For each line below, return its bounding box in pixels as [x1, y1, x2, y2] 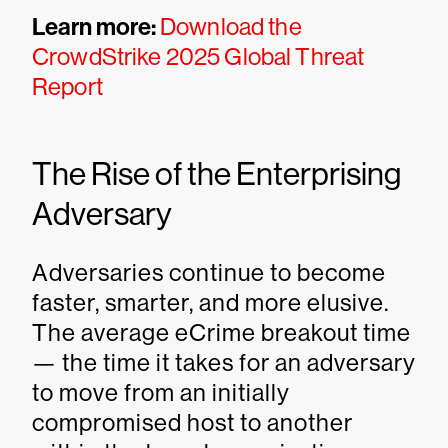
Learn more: [32, 13, 160, 41]
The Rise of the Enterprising [32, 156, 401, 192]
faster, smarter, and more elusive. [32, 289, 389, 316]
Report [32, 73, 103, 100]
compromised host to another [32, 409, 353, 436]
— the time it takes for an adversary [32, 349, 416, 376]
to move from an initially [32, 379, 290, 406]
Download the [160, 13, 302, 40]
